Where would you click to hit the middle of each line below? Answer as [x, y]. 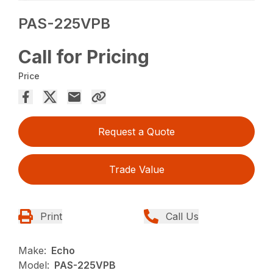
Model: [34, 265]
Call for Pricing [84, 57]
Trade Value [136, 170]
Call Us [182, 217]
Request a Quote [136, 132]
